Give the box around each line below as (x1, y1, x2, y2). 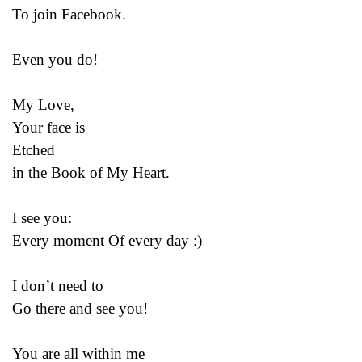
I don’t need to (12, 276, 103, 294)
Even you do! (12, 50, 98, 68)
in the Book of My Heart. (12, 163, 170, 181)
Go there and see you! (12, 299, 148, 317)
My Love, (12, 95, 74, 113)
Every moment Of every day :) (12, 231, 202, 249)
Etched (12, 141, 55, 158)
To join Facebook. (12, 5, 126, 23)
